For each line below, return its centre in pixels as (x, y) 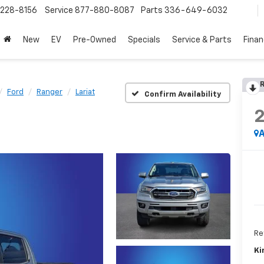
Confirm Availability (183, 94)
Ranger (49, 92)
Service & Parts (202, 40)
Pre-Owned (95, 40)
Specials (144, 40)
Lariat (85, 92)
